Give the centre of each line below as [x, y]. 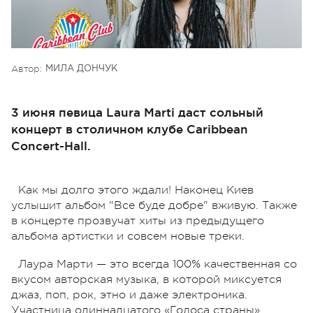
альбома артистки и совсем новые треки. [128, 236]
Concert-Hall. [51, 145]
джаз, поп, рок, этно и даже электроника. [129, 294]
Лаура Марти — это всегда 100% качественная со [158, 264]
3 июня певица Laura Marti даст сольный [137, 112]
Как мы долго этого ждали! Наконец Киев [136, 190]
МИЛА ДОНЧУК [81, 68]
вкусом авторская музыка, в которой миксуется [146, 279]
